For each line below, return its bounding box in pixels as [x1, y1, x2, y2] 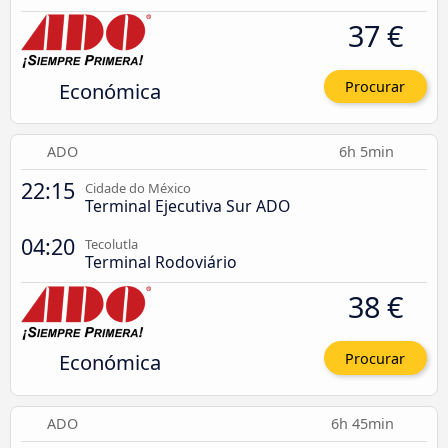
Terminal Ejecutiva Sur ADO [85, 195, 290, 218]
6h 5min [339, 142, 398, 162]
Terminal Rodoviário [85, 251, 237, 274]
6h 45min [331, 413, 398, 433]
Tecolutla [85, 235, 138, 254]
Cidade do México [85, 179, 191, 198]
